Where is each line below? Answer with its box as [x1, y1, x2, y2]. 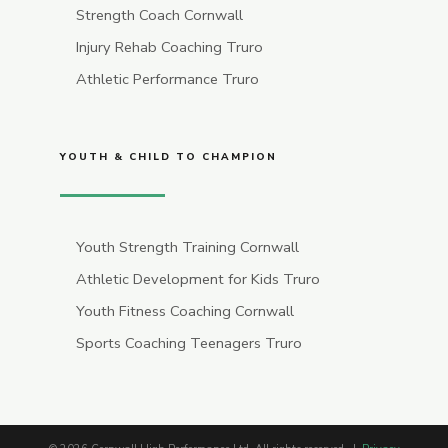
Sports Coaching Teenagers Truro [76, 333, 303, 354]
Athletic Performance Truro [76, 69, 260, 90]
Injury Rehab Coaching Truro [76, 37, 264, 58]
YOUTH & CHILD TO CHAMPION [60, 150, 277, 165]
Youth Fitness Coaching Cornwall [76, 301, 295, 322]
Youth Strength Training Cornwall [76, 237, 300, 258]
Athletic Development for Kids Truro [76, 269, 321, 290]
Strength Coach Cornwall [76, 5, 244, 26]
